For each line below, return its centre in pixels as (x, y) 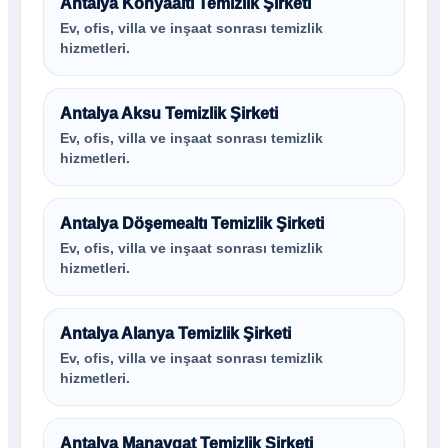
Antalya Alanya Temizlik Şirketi (175, 333)
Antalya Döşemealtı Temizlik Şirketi (192, 223)
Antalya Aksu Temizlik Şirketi (169, 113)
